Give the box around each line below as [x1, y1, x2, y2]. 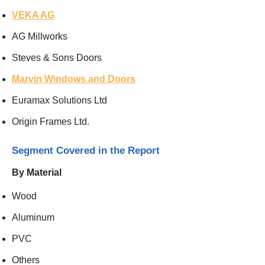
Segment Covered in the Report [12, 144, 160, 156]
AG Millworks [12, 31, 67, 41]
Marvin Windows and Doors [12, 73, 135, 84]
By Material [12, 167, 64, 177]
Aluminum [12, 212, 54, 222]
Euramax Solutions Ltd [12, 95, 107, 105]
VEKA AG [12, 9, 54, 20]
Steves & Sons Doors [12, 52, 102, 63]
